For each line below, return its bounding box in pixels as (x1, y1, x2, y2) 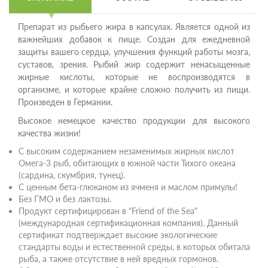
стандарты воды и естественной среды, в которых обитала (19, 242, 250, 252)
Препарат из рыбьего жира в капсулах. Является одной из (18, 22, 250, 32)
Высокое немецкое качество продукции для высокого (18, 115, 250, 126)
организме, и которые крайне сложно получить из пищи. (18, 84, 250, 95)
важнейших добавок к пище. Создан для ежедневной (18, 34, 250, 44)
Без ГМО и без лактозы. (19, 194, 111, 204)
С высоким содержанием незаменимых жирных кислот (19, 146, 234, 156)
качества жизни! (18, 128, 81, 138)
